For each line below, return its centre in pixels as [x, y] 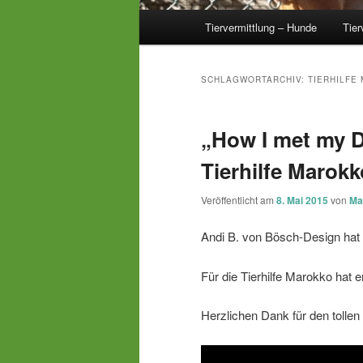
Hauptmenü [170, 19]
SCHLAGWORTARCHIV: [254, 80]
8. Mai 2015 [302, 201]
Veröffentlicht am [239, 200]
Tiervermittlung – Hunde [261, 27]
